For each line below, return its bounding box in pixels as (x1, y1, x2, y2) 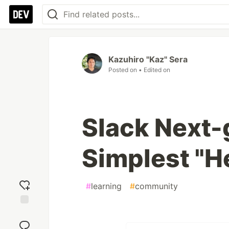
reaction (11, 217, 38, 226)
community (135, 181, 178, 191)
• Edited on (139, 66, 170, 74)
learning (91, 181, 122, 191)
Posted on (108, 66, 139, 74)
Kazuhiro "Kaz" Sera (108, 54, 188, 64)
